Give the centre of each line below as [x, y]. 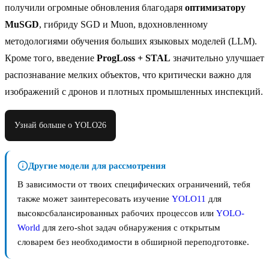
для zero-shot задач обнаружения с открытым [130, 228]
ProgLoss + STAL [134, 58]
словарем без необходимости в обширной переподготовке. [133, 242]
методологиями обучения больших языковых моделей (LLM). [131, 41]
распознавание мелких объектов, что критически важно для [128, 75]
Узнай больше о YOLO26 [60, 125]
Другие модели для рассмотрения [97, 166]
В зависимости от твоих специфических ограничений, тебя [134, 185]
